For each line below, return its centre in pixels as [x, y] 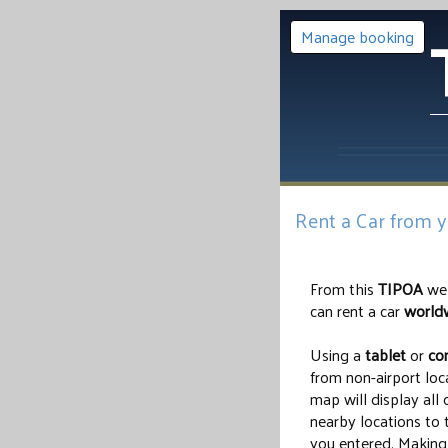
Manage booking [357, 36]
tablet [385, 354]
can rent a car [357, 310]
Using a [337, 354]
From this [344, 288]
